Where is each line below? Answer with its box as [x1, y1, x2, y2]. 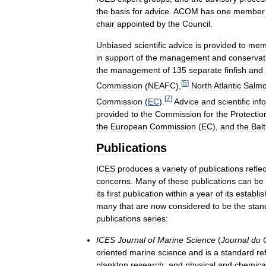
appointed [117, 18, 154, 28]
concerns [96, 176, 131, 186]
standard [221, 247, 254, 257]
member [233, 6, 265, 16]
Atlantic [214, 81, 241, 91]
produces [118, 163, 153, 173]
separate [189, 65, 222, 75]
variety [162, 163, 187, 173]
